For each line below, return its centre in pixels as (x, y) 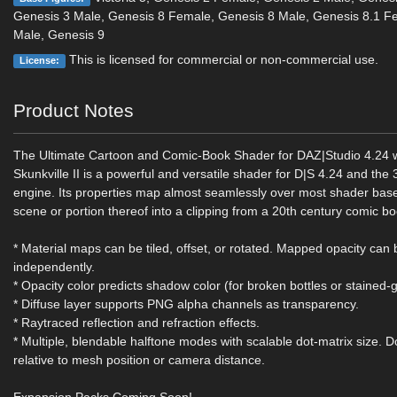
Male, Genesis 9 (59, 35)
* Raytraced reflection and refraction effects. (137, 323)
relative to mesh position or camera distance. (140, 360)
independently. (54, 267)
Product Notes (74, 110)
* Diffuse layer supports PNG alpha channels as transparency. (187, 304)
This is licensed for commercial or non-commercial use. (222, 59)
